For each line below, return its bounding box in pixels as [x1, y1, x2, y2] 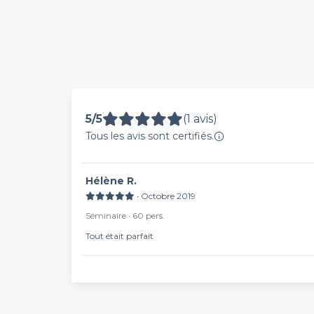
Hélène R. [93, 175, 137, 187]
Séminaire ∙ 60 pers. [86, 210, 165, 221]
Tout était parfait [86, 231, 153, 241]
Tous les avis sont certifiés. [86, 130, 214, 142]
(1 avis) [183, 112, 217, 125]
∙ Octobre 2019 [137, 191, 196, 201]
